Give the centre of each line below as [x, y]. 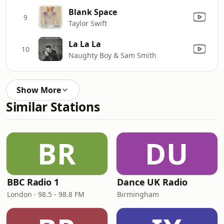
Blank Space [93, 12]
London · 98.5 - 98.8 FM [46, 194]
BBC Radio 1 [33, 182]
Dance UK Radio [152, 182]
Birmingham [138, 194]
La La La [85, 44]
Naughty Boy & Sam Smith [112, 55]
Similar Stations [53, 107]
